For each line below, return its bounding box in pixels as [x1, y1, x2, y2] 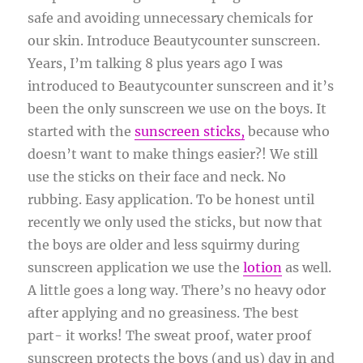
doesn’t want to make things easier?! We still [28, 146, 318, 163]
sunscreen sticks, [135, 123, 246, 140]
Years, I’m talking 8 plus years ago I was [28, 55, 284, 72]
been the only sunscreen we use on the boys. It [28, 100, 327, 117]
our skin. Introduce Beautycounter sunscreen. [28, 32, 321, 49]
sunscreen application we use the [28, 259, 244, 276]
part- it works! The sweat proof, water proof [28, 327, 312, 344]
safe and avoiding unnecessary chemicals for [28, 10, 314, 27]
